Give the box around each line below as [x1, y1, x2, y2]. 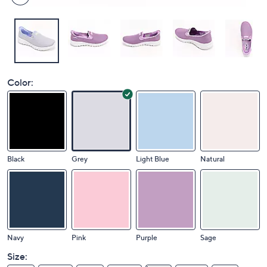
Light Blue [136, 154, 169, 163]
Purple [136, 233, 157, 242]
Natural [200, 154, 225, 163]
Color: [7, 76, 33, 88]
